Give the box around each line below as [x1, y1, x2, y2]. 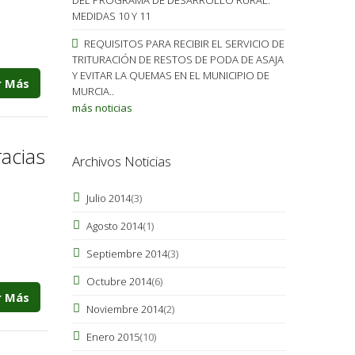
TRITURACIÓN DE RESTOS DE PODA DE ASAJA [71, 52, 284, 67]
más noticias [71, 100, 132, 115]
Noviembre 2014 [86, 301, 163, 316]
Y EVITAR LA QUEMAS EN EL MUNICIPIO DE [71, 67, 269, 82]
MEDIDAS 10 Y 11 [71, 8, 151, 23]
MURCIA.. [71, 83, 114, 98]
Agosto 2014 [86, 218, 143, 233]
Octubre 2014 [86, 273, 151, 288]
